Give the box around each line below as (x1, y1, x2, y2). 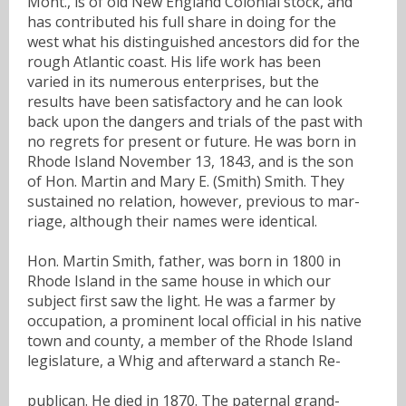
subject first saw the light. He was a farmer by (27, 290, 335, 311)
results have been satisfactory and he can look (27, 91, 343, 111)
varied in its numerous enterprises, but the (27, 71, 319, 92)
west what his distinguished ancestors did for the (27, 31, 360, 52)
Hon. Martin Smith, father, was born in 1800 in (27, 250, 341, 271)
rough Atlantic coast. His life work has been (27, 51, 321, 72)
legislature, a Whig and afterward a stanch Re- (27, 350, 341, 371)
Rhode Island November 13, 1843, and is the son (27, 150, 353, 171)
